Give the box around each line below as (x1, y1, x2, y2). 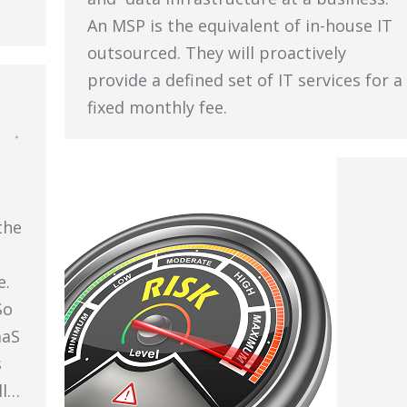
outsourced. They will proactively (87, 42, 346, 65)
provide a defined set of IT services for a (87, 69, 402, 92)
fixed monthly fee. (87, 96, 227, 119)
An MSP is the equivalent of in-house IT (87, 15, 392, 37)
